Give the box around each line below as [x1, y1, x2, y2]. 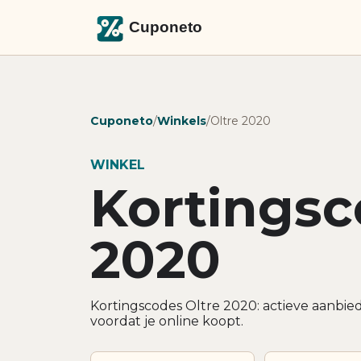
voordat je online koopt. [90, 313, 243, 329]
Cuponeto [90, 113, 153, 128]
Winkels [157, 113, 206, 128]
